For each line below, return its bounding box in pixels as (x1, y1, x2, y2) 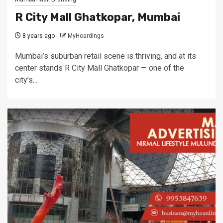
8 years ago (21, 32, 55, 39)
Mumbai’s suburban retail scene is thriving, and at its (15, 51, 196, 61)
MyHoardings (68, 32, 104, 39)
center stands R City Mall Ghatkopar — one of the (15, 63, 184, 73)
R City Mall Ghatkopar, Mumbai (15, 10, 180, 24)
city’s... (15, 75, 37, 85)
